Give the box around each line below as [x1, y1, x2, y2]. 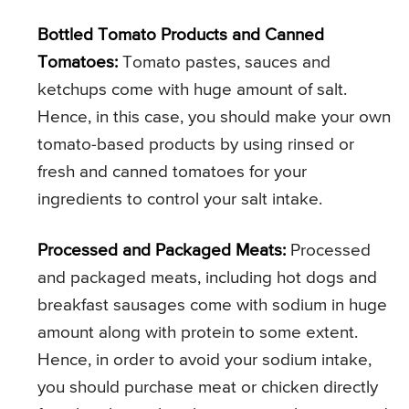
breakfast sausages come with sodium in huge [37, 297, 387, 315]
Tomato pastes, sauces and [118, 54, 330, 72]
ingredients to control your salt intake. [37, 191, 322, 209]
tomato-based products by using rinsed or [37, 136, 354, 154]
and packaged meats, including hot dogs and [37, 269, 377, 288]
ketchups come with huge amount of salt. [37, 81, 347, 100]
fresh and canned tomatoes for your [37, 163, 307, 182]
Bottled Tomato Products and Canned [37, 26, 324, 45]
